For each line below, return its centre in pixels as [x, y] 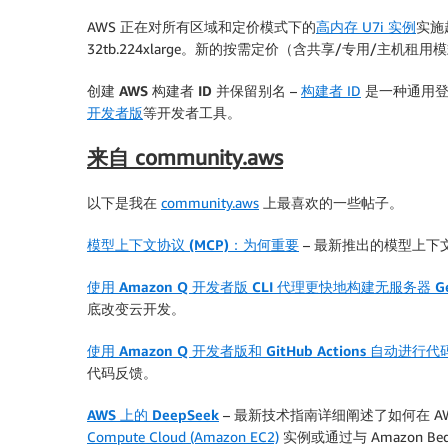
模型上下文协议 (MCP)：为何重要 [193, 244]
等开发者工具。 [192, 112]
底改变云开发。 [136, 308]
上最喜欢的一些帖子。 [331, 202]
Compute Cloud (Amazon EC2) [183, 436]
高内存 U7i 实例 [366, 26]
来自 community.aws [185, 158]
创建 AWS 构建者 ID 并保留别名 [186, 90]
